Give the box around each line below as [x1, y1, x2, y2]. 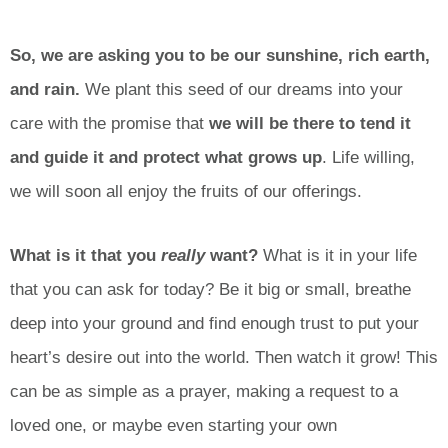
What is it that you [10, 246, 161, 266]
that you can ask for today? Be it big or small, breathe [10, 280, 411, 300]
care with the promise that [10, 113, 209, 133]
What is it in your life [258, 246, 417, 266]
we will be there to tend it [209, 113, 411, 133]
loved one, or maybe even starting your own [10, 416, 337, 436]
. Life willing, [322, 147, 415, 167]
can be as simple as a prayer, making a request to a [10, 382, 398, 402]
